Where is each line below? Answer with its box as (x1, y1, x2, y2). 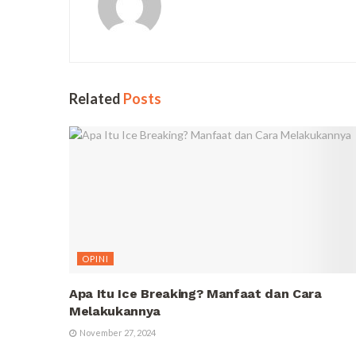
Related (69, 90, 121, 108)
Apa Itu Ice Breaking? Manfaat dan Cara (69, 286, 322, 302)
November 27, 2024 (78, 327, 156, 339)
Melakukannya (69, 304, 161, 319)
